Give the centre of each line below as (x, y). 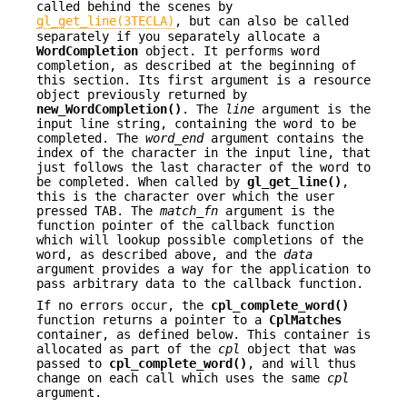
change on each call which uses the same (182, 378)
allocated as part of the (127, 349)
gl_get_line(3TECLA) (105, 20)
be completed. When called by (142, 181)
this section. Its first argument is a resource (203, 79)
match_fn (189, 210)
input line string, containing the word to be (196, 123)
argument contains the (283, 138)
